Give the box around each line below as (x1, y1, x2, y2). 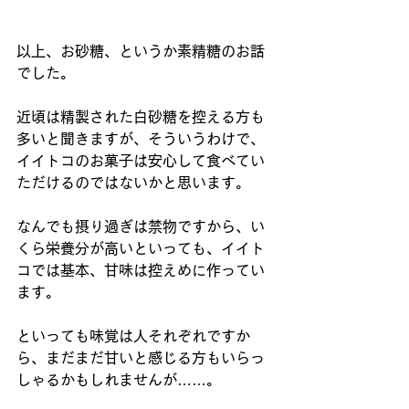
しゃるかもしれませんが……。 (16, 372, 221, 387)
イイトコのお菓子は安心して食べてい (16, 153, 265, 168)
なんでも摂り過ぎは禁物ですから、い (16, 219, 265, 234)
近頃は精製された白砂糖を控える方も (16, 110, 265, 124)
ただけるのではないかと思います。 (16, 175, 250, 190)
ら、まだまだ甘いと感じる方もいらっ (16, 351, 265, 365)
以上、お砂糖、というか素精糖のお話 (16, 44, 265, 58)
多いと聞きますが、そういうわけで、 (16, 131, 265, 146)
